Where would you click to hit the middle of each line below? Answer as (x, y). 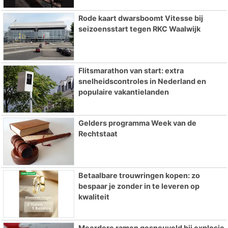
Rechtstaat (98, 133)
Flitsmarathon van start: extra (131, 71)
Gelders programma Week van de (137, 123)
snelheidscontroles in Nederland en (142, 81)
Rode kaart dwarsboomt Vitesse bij (140, 18)
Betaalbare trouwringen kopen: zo (139, 175)
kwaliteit (94, 196)
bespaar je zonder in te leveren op (139, 186)
